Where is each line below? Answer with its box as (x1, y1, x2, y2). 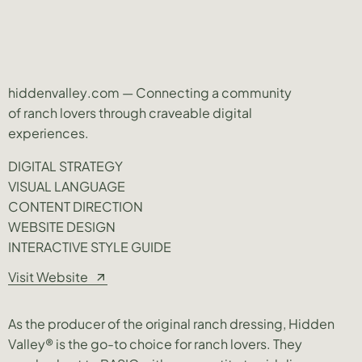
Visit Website (8, 267, 88, 285)
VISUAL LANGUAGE (8, 177, 125, 195)
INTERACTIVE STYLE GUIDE (8, 238, 171, 255)
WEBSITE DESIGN (8, 217, 116, 235)
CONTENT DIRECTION (8, 197, 143, 215)
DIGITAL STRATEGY (8, 157, 123, 175)
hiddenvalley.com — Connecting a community (8, 83, 292, 101)
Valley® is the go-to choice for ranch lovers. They (8, 335, 302, 352)
